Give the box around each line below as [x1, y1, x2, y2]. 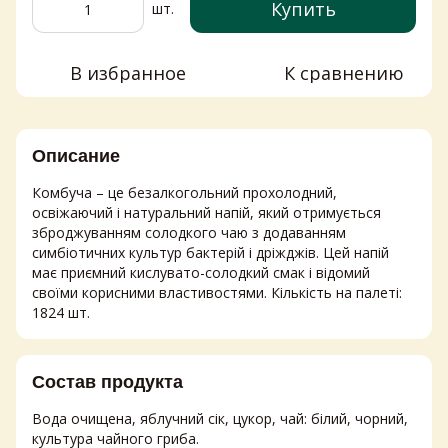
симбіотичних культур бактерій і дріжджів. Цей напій [32, 243, 389, 263]
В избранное [70, 61, 186, 86]
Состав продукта [32, 372, 183, 393]
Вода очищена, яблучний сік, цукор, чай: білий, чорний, [32, 409, 408, 429]
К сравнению [284, 61, 404, 86]
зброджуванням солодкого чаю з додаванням [32, 223, 346, 243]
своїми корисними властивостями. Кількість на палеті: [32, 283, 402, 303]
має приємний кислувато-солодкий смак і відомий [32, 263, 370, 283]
